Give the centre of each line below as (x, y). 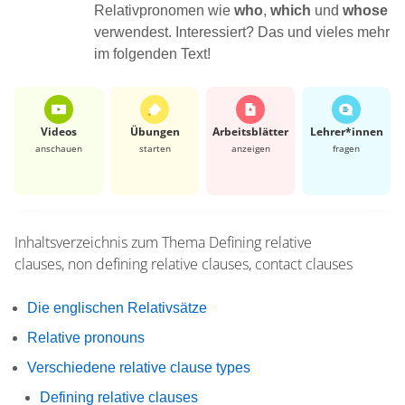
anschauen (59, 148)
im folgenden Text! (152, 53)
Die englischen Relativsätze (117, 307)
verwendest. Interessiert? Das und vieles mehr (242, 32)
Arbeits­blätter (250, 131)
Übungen (155, 131)
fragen (346, 148)
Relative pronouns (86, 337)
